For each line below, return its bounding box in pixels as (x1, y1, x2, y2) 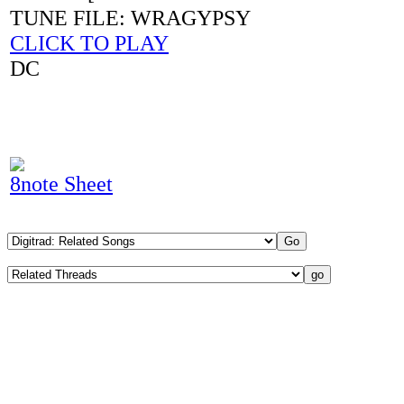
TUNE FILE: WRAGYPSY (10, 5, 251, 30)
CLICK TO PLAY (10, 31, 169, 55)
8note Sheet (10, 171, 113, 196)
